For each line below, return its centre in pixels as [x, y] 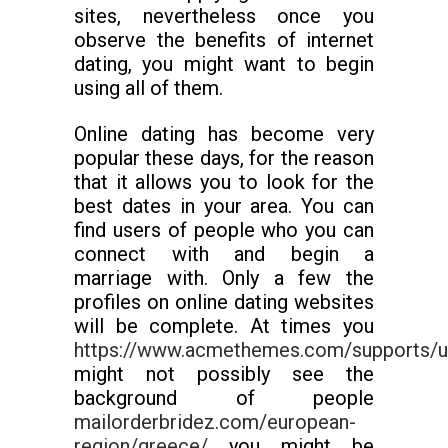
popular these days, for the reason [224, 158]
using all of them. [148, 88]
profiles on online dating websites [224, 302]
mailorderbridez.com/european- [215, 422]
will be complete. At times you [224, 326]
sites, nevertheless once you [224, 16]
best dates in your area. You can [224, 206]
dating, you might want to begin [224, 64]
